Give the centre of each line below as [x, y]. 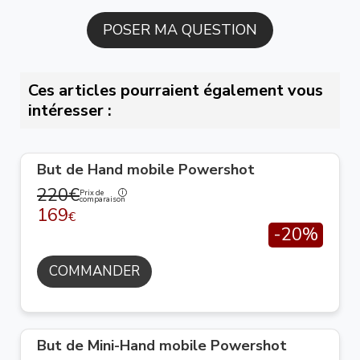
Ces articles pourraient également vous [176, 90]
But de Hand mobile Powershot [146, 170]
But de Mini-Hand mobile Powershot [162, 346]
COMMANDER [94, 271]
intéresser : [70, 110]
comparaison [102, 199]
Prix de [92, 192]
